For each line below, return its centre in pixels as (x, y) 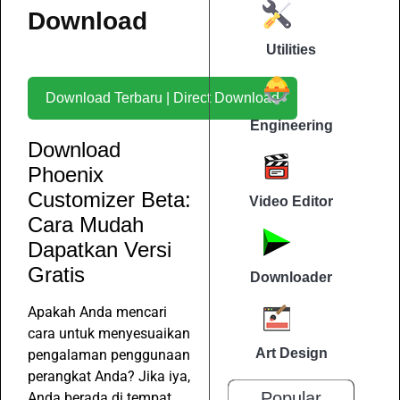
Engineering (291, 126)
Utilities (291, 50)
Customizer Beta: (109, 199)
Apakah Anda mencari (97, 312)
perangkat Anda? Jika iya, (109, 376)
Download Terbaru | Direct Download (226, 97)
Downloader (291, 278)
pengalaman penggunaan (109, 354)
